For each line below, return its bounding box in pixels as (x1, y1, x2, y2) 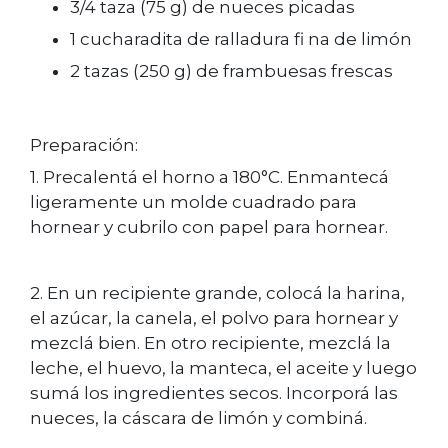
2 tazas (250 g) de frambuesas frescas (70, 60, 393, 81)
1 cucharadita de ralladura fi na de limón (70, 28, 412, 49)
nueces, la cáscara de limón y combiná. (30, 407, 367, 428)
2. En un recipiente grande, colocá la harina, (30, 282, 405, 303)
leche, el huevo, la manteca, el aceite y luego (30, 357, 417, 378)
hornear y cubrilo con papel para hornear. (30, 217, 388, 238)
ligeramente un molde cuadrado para (30, 192, 357, 213)
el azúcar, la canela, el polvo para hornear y (30, 307, 398, 328)
